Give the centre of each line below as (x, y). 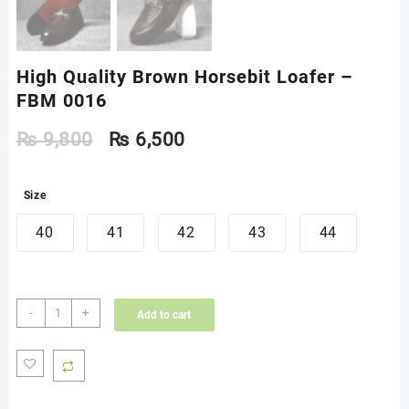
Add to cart (164, 315)
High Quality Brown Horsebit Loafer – (184, 77)
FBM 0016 (61, 101)
